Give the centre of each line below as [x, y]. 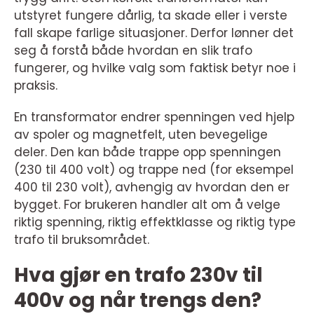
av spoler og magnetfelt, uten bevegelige [141, 135]
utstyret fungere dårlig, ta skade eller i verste [151, 15]
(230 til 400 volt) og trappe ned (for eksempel [154, 170]
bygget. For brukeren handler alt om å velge [147, 205]
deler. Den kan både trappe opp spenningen [148, 152]
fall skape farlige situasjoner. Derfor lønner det [154, 33]
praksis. [36, 86]
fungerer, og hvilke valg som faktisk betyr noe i [155, 68]
